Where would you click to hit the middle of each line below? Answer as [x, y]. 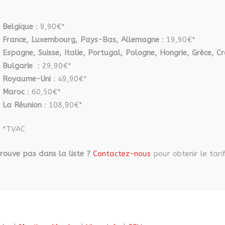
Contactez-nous [122, 153]
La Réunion [22, 105]
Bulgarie [19, 66]
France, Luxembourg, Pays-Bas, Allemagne [81, 39]
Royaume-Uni [27, 79]
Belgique [18, 26]
